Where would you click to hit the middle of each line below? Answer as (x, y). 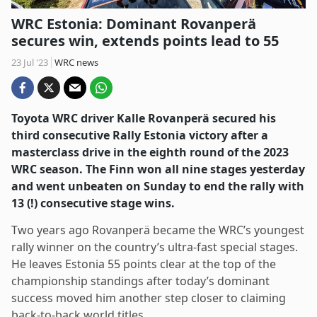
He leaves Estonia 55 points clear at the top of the (144, 264)
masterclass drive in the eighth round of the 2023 (150, 152)
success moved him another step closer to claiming (149, 298)
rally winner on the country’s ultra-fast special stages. (155, 247)
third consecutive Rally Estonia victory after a (140, 135)
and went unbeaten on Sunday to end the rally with (158, 186)
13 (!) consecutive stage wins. (93, 203)
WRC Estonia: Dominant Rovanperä (134, 23)
